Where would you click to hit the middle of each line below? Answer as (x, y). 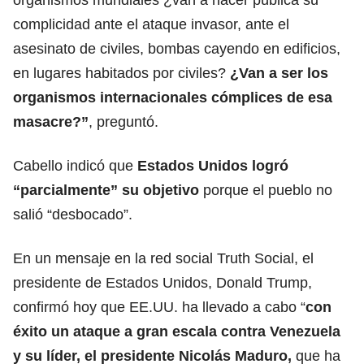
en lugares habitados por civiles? (119, 73)
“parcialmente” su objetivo (108, 190)
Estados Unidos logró (211, 165)
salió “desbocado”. (73, 214)
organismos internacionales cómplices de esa (173, 97)
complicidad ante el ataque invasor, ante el (151, 24)
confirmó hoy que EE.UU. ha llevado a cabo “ (159, 307)
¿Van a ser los (277, 73)
